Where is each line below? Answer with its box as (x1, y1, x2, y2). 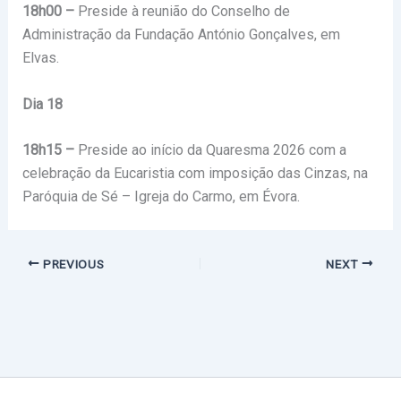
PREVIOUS (39, 256, 105, 271)
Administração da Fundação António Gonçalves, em (21, 26, 340, 44)
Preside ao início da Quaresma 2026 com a (73, 141, 346, 159)
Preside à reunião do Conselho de (73, 3, 290, 21)
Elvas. (21, 49, 59, 67)
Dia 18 (21, 95, 63, 113)
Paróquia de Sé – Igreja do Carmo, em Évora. (21, 188, 300, 206)
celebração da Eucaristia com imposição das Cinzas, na (21, 165, 368, 183)
